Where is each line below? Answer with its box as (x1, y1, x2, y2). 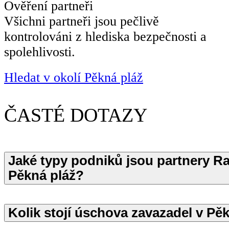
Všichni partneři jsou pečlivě (4, 14, 159, 29)
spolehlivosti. (4, 44, 75, 60)
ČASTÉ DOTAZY (4, 104, 147, 126)
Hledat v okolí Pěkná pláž (4, 70, 143, 85)
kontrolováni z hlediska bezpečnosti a (4, 29, 207, 44)
